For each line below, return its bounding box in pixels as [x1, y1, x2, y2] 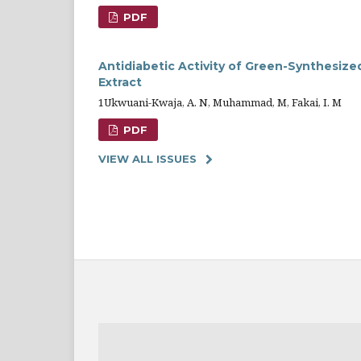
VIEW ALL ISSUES [98, 151, 197, 165]
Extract [98, 74, 142, 89]
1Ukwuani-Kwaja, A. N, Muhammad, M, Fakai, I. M [98, 94, 342, 110]
